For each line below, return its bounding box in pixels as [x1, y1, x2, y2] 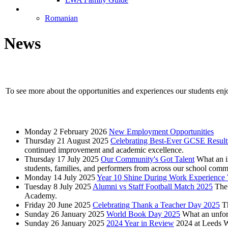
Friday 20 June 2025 [24, 201, 91, 210]
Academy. [24, 191, 57, 201]
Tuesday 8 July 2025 [24, 182, 91, 191]
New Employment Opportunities [109, 127, 214, 136]
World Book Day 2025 [106, 210, 180, 219]
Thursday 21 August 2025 [24, 136, 108, 146]
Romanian [45, 14, 78, 23]
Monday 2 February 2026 [24, 127, 107, 136]
